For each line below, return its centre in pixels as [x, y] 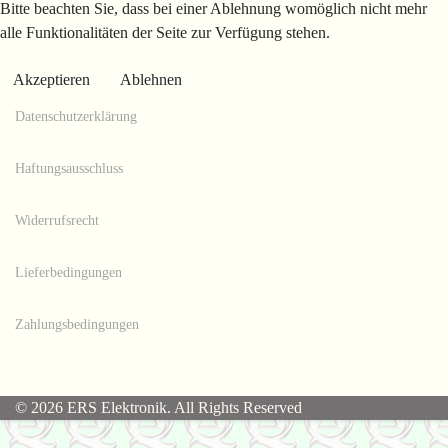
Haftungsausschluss [69, 168]
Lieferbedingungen [68, 272]
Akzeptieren [51, 79]
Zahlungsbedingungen [77, 324]
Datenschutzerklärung [76, 116]
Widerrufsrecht [57, 220]
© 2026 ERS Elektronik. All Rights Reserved [158, 407]
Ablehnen [151, 79]
